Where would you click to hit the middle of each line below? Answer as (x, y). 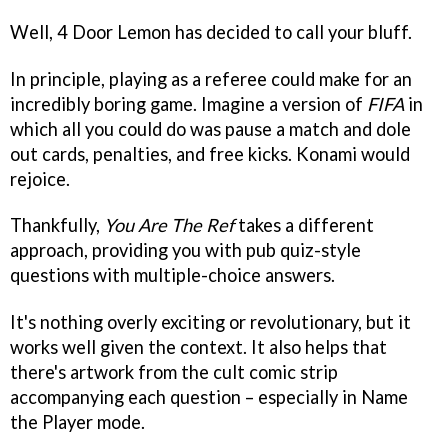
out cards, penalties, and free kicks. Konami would (210, 153)
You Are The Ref (169, 225)
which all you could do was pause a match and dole (210, 128)
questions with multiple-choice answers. (172, 275)
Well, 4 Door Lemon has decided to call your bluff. (211, 31)
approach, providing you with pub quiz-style (185, 250)
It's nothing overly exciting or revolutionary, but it (210, 322)
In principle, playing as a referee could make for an (211, 78)
